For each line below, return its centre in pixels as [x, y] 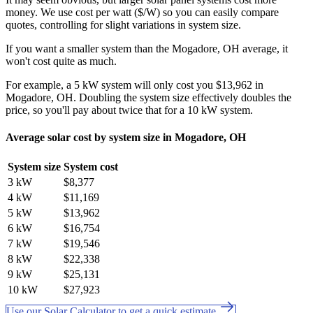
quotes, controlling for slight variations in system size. [123, 24]
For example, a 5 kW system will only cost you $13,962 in [134, 85]
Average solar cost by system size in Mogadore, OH [126, 137]
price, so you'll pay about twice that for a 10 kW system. [129, 110]
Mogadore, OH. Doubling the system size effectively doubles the [148, 97]
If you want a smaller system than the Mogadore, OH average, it [147, 48]
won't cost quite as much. [61, 61]
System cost [91, 167]
